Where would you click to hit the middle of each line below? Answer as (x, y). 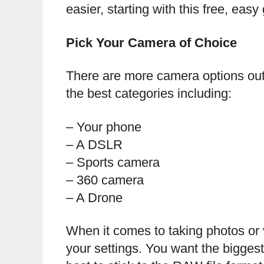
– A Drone (94, 197)
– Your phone (104, 127)
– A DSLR (94, 144)
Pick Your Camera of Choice (151, 42)
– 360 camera (105, 180)
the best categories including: (149, 94)
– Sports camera (113, 162)
